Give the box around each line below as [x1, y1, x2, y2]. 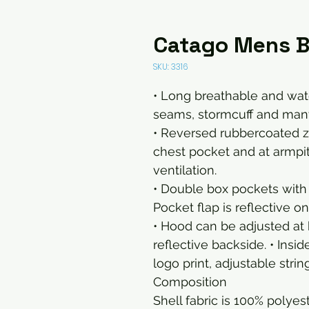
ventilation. [153, 163, 217, 177]
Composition [153, 275, 227, 289]
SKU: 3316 [153, 61, 188, 72]
